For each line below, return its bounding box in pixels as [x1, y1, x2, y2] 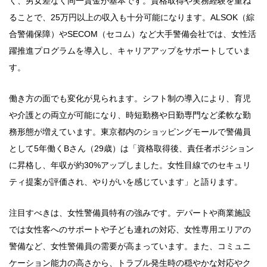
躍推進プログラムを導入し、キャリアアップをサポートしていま [9, 46, 251, 55]
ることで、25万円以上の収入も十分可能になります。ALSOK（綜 [9, 13, 254, 22]
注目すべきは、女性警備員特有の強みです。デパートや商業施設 [9, 208, 251, 218]
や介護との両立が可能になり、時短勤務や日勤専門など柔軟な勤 [9, 110, 251, 120]
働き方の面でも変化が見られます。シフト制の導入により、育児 [9, 94, 251, 103]
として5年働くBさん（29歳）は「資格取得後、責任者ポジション [9, 144, 254, 153]
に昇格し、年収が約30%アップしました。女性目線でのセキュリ [9, 160, 251, 170]
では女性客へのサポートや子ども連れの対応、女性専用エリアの [9, 225, 251, 234]
